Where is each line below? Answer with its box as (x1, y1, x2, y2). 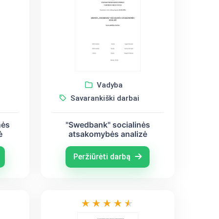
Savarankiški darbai (68, 93, 139, 103)
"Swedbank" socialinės (65, 119, 150, 130)
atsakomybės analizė (68, 129, 147, 139)
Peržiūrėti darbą (73, 152, 133, 161)
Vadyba (95, 80, 123, 89)
